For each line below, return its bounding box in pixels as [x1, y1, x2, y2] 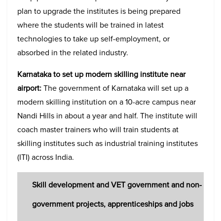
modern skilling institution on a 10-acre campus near [17, 96, 196, 108]
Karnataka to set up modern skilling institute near [17, 68, 185, 80]
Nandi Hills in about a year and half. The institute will [17, 110, 197, 121]
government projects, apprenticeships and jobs [32, 198, 195, 210]
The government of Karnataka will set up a [43, 82, 188, 94]
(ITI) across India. [17, 151, 74, 163]
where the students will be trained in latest [17, 19, 164, 31]
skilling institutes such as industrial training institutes [17, 137, 198, 149]
